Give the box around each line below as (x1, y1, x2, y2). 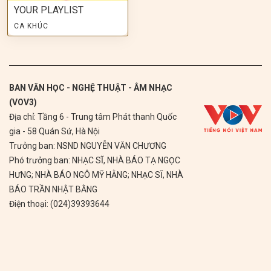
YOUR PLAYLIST (14, 4, 83, 16)
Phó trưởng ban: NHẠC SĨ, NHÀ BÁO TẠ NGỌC (9, 155, 180, 165)
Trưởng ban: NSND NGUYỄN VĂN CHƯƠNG (9, 140, 166, 151)
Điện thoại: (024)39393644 (9, 198, 109, 209)
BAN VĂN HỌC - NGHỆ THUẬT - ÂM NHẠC (9, 82, 172, 93)
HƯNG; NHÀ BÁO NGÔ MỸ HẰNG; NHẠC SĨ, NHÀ (9, 169, 183, 180)
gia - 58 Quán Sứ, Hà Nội (9, 126, 100, 136)
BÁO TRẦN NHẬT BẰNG (9, 184, 97, 194)
